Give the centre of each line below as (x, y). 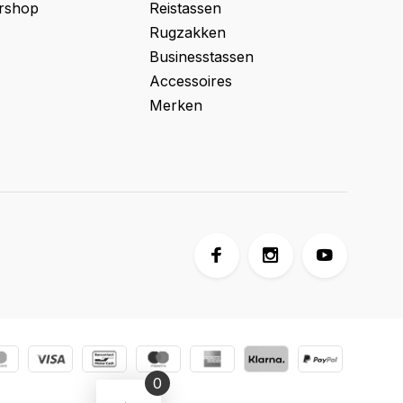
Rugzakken (188, 32)
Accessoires (191, 81)
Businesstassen (201, 57)
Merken (176, 105)
